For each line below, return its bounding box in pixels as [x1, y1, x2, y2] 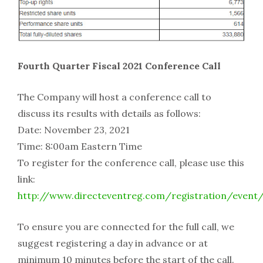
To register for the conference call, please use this [18, 157, 244, 169]
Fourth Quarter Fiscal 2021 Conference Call [18, 60, 221, 72]
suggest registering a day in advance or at [18, 237, 208, 249]
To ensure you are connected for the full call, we [18, 221, 234, 233]
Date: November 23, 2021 [18, 124, 130, 136]
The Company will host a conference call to [18, 91, 211, 103]
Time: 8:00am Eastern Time [18, 140, 142, 153]
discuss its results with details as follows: [18, 107, 201, 120]
